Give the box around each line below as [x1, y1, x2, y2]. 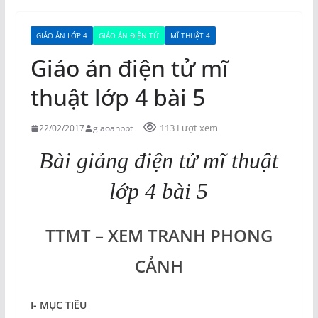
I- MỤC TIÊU [30, 298, 87, 312]
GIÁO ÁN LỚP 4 [35, 31, 87, 40]
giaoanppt [92, 122, 133, 134]
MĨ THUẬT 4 [170, 31, 210, 40]
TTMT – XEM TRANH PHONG [45, 224, 273, 247]
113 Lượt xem [159, 121, 218, 134]
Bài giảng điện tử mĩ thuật [39, 148, 279, 173]
